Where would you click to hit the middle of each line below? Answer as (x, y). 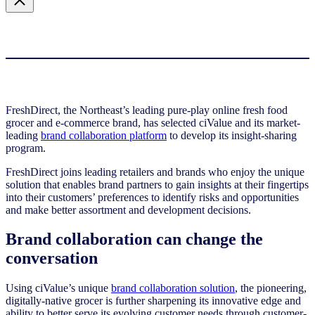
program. (26, 148)
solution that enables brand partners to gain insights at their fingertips (157, 184)
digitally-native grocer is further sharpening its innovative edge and (153, 301)
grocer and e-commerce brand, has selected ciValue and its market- (153, 122)
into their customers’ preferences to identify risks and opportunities (152, 197)
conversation (52, 258)
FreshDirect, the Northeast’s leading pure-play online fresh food (147, 110)
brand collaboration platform (104, 135)
